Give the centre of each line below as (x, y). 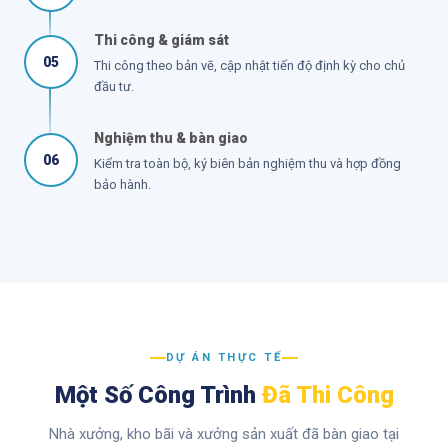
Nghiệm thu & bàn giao (171, 138)
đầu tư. (114, 86)
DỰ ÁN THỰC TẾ (224, 357)
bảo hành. (122, 184)
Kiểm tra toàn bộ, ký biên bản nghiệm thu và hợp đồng (247, 163)
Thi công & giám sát (161, 40)
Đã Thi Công (327, 395)
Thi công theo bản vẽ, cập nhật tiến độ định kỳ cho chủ (249, 65)
